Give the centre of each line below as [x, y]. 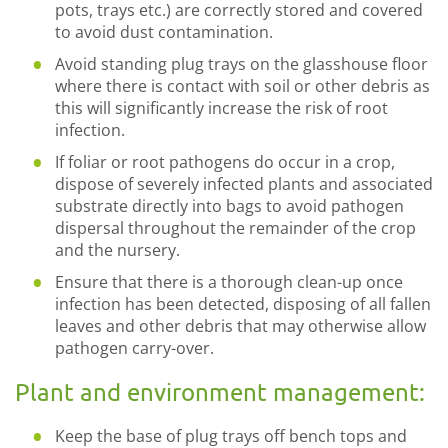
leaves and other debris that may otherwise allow [240, 326]
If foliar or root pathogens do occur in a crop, [225, 162]
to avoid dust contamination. [164, 32]
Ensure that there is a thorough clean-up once [229, 282]
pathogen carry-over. [134, 348]
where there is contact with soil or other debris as [242, 86]
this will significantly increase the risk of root [221, 108]
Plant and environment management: [220, 391]
